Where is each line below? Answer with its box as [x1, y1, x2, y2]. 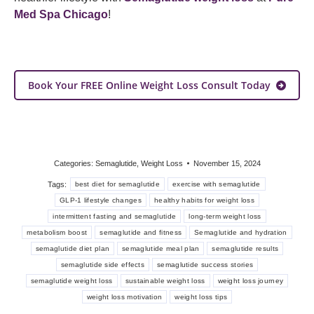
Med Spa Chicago [14, 8, 108, 20]
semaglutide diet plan [35, 245, 110, 252]
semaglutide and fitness [100, 228, 182, 236]
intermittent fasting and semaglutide [53, 212, 177, 220]
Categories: [53, 159, 95, 168]
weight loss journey [217, 277, 284, 285]
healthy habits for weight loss [153, 196, 254, 204]
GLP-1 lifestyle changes [60, 196, 142, 204]
